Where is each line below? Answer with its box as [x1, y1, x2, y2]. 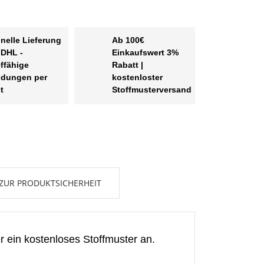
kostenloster [111, 72, 163, 82]
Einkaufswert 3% [111, 48, 179, 58]
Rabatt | [111, 60, 143, 70]
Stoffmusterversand [111, 85, 192, 95]
